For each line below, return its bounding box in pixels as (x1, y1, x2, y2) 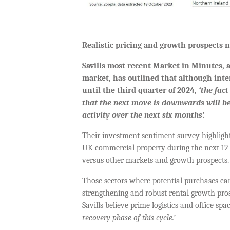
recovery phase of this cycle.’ (82, 213, 175, 223)
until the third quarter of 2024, (82, 86, 199, 95)
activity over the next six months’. (82, 110, 207, 120)
